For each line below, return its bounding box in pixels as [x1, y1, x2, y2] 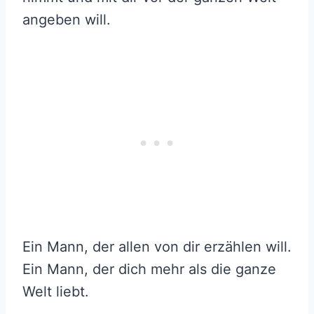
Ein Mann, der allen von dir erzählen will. [22, 238, 292, 256]
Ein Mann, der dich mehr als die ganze [22, 261, 276, 278]
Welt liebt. [22, 283, 89, 301]
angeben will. [22, 11, 111, 29]
